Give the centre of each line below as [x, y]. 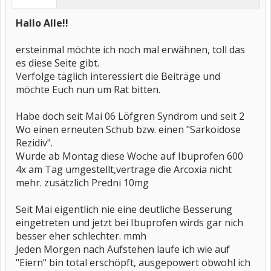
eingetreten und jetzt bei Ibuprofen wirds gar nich [129, 223]
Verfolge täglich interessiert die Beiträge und [118, 76]
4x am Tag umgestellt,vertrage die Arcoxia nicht [124, 169]
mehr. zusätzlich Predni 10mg [82, 183]
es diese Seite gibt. [57, 63]
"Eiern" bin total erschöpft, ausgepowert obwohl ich [133, 263]
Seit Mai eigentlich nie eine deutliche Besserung [124, 209]
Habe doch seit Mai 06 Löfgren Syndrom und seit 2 [130, 116]
